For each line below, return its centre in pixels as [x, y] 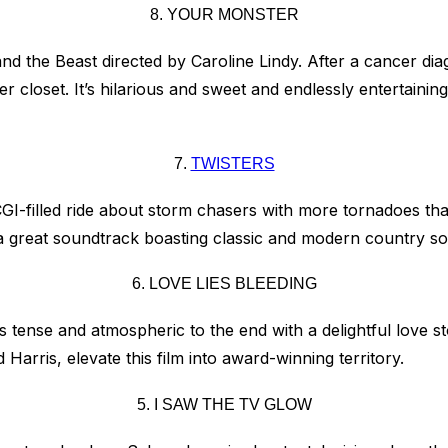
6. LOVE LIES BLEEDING [224, 284]
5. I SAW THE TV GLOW [224, 404]
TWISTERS [232, 163]
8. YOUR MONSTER [224, 15]
